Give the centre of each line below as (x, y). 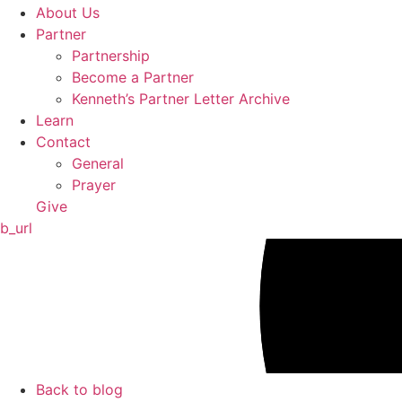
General (98, 163)
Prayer (94, 184)
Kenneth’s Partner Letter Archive (181, 98)
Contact (63, 141)
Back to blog (79, 389)
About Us (68, 12)
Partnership (111, 55)
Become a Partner (133, 77)
